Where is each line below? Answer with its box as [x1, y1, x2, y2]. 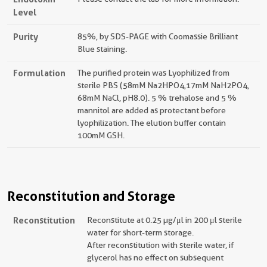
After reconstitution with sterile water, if [87, 240, 234, 250]
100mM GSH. [77, 131, 125, 140]
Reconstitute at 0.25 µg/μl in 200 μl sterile [87, 215, 242, 225]
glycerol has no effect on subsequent [87, 253, 223, 262]
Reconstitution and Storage [7, 188, 175, 204]
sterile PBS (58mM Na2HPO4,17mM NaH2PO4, [77, 80, 249, 90]
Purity [13, 31, 38, 42]
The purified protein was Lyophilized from [77, 68, 229, 77]
